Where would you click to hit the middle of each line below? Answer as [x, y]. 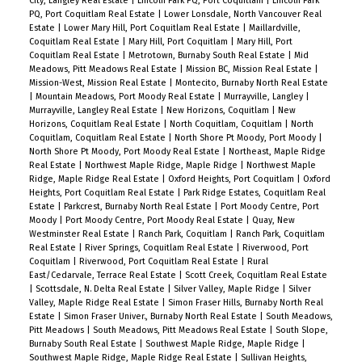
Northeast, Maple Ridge [277, 152]
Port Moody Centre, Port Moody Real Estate [155, 221]
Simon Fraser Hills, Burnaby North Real [245, 303]
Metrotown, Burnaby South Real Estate [208, 56]
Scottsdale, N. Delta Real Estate [101, 289]
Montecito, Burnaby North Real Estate [251, 83]
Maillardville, [274, 28]
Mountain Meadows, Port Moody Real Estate [126, 97]
